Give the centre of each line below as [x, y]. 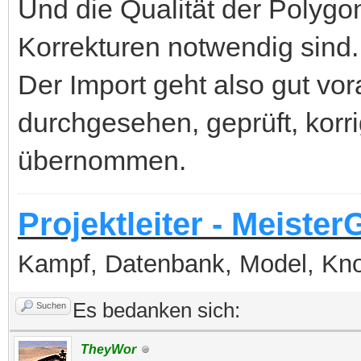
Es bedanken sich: [156, 310]
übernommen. [102, 160]
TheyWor [108, 349]
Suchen [51, 305]
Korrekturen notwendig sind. [188, 47]
